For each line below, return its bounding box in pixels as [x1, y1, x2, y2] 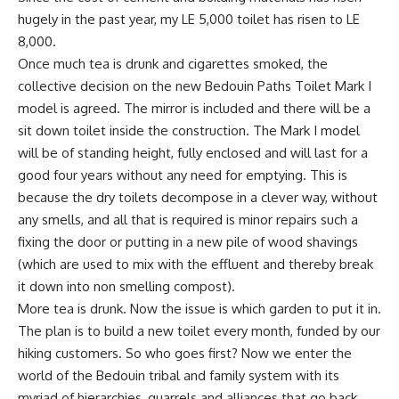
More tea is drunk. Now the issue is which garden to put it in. [18, 300, 381, 317]
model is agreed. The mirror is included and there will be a [18, 100, 370, 117]
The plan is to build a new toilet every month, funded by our [18, 322, 380, 339]
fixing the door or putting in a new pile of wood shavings [18, 233, 358, 250]
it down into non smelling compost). [18, 278, 235, 295]
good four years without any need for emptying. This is [18, 167, 347, 183]
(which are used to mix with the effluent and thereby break [18, 256, 373, 273]
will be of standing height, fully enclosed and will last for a [18, 144, 368, 161]
